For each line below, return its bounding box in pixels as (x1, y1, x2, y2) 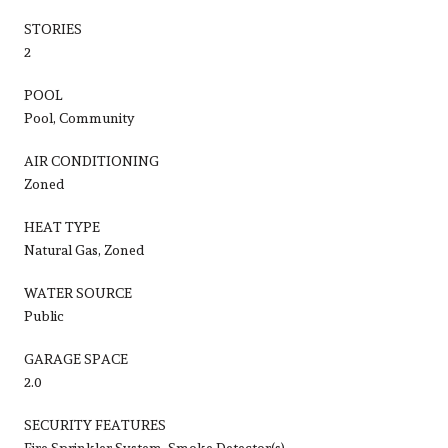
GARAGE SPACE (24, 350, 128, 367)
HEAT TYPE (24, 218, 100, 235)
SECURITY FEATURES (24, 416, 166, 433)
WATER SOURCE (24, 284, 132, 301)
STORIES (24, 20, 82, 37)
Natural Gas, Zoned (24, 241, 144, 258)
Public (24, 307, 64, 324)
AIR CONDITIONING (24, 152, 159, 169)
